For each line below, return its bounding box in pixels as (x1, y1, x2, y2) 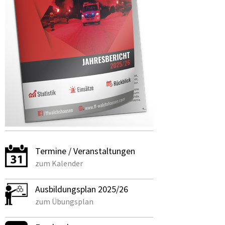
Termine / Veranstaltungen (35, 145, 135, 157)
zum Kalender (35, 158, 83, 169)
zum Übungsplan (35, 196, 93, 207)
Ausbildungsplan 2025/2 (35, 183, 124, 195)
